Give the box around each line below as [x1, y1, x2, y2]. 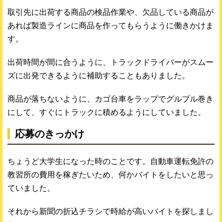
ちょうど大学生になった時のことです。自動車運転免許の [7, 157, 214, 166]
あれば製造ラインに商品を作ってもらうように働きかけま [7, 21, 214, 30]
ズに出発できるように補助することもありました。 [7, 71, 190, 80]
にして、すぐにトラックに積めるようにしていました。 [7, 108, 206, 116]
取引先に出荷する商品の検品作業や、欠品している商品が [7, 7, 214, 16]
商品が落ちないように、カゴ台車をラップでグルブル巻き [7, 94, 214, 103]
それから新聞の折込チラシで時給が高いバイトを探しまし [7, 207, 214, 216]
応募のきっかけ [15, 128, 84, 139]
